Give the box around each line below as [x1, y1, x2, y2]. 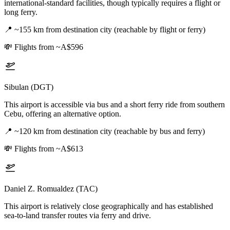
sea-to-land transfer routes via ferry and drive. [4, 211, 151, 220]
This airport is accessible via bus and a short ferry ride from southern [4, 100, 225, 109]
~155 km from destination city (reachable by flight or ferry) [14, 25, 205, 34]
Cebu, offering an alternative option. [4, 109, 121, 119]
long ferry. [4, 8, 37, 17]
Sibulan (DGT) [4, 83, 53, 92]
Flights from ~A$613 [14, 144, 83, 154]
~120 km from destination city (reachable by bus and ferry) [14, 127, 205, 136]
